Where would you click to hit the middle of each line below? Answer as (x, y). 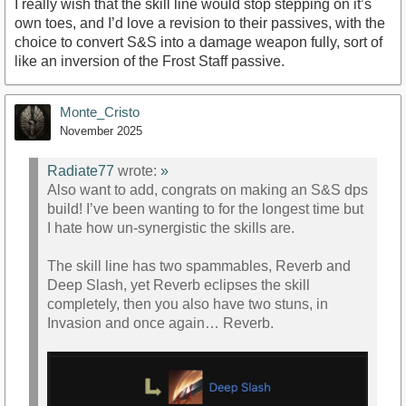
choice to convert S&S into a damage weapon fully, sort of (198, 42)
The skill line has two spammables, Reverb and (199, 266)
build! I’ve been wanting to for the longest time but (205, 209)
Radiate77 (81, 171)
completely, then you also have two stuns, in (188, 304)
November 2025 (101, 130)
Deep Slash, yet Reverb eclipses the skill (179, 285)
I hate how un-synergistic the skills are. (171, 228)
